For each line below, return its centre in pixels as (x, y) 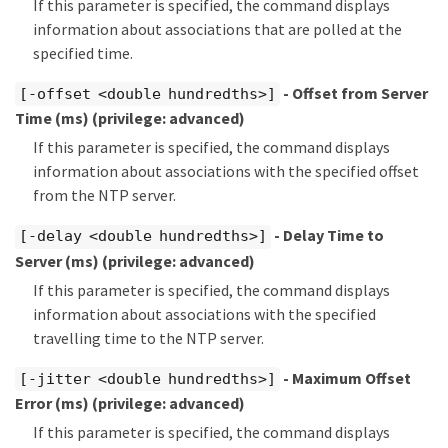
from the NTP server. (104, 195)
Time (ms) (53, 118)
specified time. (83, 52)
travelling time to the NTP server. (148, 337)
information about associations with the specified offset (226, 171)
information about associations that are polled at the (217, 28)
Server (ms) (58, 260)
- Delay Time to (327, 235)
